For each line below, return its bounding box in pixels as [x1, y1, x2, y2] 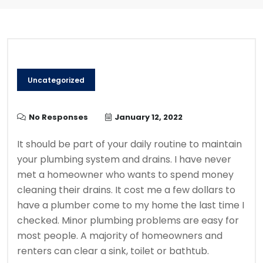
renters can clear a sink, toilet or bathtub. [17, 244, 209, 258]
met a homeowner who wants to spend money [17, 168, 234, 182]
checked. [17, 214, 62, 228]
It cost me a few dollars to [115, 183, 235, 197]
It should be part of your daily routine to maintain [17, 137, 242, 151]
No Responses [29, 112, 88, 123]
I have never [174, 153, 231, 167]
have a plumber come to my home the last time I [17, 198, 244, 213]
